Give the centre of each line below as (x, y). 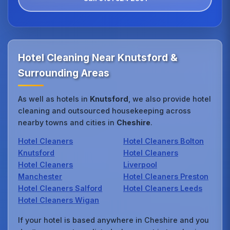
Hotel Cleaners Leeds (163, 188)
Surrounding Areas (64, 73)
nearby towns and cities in (68, 122)
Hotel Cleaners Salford (60, 188)
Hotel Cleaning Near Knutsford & (98, 57)
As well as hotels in (54, 99)
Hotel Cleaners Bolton (164, 141)
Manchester (40, 176)
